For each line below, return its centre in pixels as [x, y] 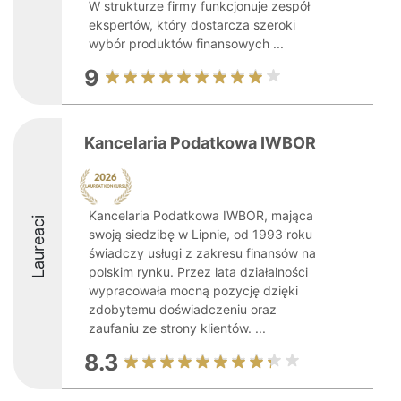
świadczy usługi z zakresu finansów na [202, 253]
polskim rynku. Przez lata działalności [198, 272]
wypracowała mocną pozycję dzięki [193, 290]
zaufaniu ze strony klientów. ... [177, 328]
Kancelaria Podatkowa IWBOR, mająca [201, 215]
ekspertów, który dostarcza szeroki [192, 25]
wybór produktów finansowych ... [186, 43]
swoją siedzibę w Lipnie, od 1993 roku [200, 234]
